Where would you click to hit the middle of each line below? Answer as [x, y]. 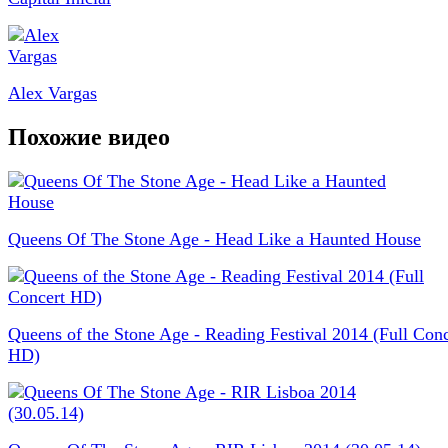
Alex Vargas [52, 92]
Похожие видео [89, 136]
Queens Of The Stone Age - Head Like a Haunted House [214, 238]
